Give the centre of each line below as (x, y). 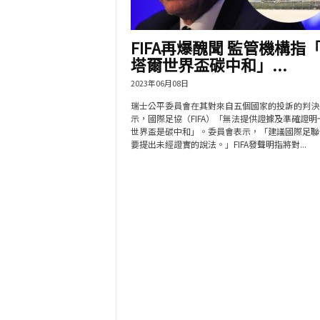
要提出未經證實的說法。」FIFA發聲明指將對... (218, 144)
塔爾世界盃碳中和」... (209, 64)
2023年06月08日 (159, 83)
